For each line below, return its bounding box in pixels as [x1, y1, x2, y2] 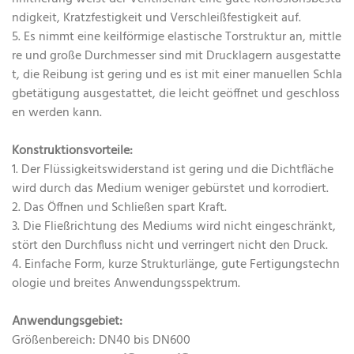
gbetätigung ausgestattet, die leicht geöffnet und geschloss [12, 84, 340, 105]
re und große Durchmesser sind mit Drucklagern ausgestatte [12, 46, 341, 67]
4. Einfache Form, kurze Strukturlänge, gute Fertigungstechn [12, 254, 340, 276]
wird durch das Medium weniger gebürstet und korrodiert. [12, 179, 329, 200]
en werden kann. [12, 103, 102, 124]
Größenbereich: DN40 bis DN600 [12, 330, 190, 352]
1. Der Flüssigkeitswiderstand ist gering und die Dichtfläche [12, 160, 333, 181]
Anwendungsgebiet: [12, 311, 122, 333]
